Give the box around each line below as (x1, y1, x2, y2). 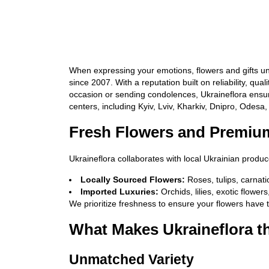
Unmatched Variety (69, 252, 194, 267)
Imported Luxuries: (80, 187, 159, 196)
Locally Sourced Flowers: (80, 175, 186, 184)
